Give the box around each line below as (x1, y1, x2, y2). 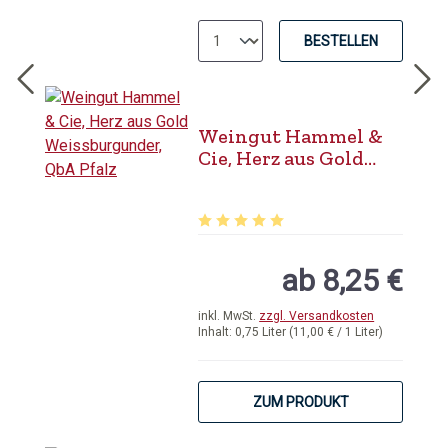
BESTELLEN (303, 33, 378, 49)
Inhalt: (198, 325, 236, 339)
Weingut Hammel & (198, 124, 384, 148)
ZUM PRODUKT (252, 394, 349, 410)
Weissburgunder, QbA (198, 168, 399, 192)
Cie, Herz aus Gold (198, 146, 365, 170)
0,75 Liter (235, 325, 290, 339)
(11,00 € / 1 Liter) (289, 325, 384, 339)
